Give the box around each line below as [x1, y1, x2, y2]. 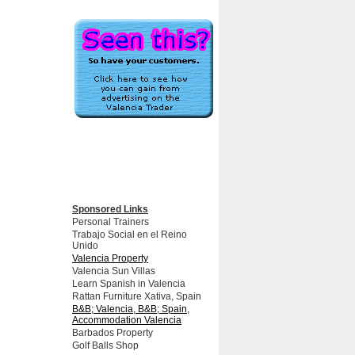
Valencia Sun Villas [72, 265, 155, 277]
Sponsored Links [72, 204, 148, 215]
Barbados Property [72, 327, 153, 338]
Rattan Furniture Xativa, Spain [72, 291, 201, 302]
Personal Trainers [72, 216, 149, 227]
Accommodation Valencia [72, 315, 181, 326]
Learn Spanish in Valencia [72, 278, 185, 289]
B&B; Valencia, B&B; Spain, [72, 303, 189, 315]
